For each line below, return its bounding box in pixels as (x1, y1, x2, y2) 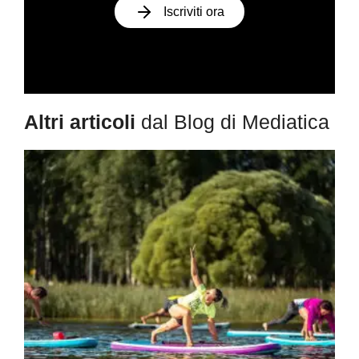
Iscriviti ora (163, 5, 224, 19)
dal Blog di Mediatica (141, 111, 329, 134)
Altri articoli (24, 111, 141, 134)
